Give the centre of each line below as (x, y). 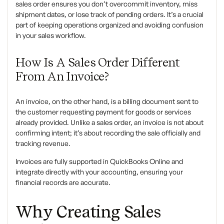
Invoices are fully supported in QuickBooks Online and (99, 161)
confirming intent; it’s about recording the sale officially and (108, 133)
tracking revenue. (43, 143)
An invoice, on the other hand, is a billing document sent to (107, 101)
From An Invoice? (62, 76)
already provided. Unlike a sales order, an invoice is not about (109, 122)
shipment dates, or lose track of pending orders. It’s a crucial (109, 14)
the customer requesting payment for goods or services (103, 112)
